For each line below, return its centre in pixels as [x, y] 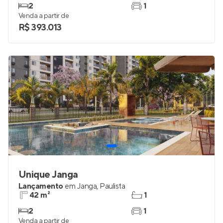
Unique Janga [48, 175]
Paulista [112, 186]
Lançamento [41, 186]
